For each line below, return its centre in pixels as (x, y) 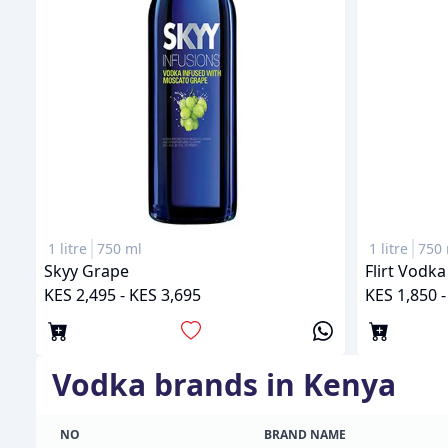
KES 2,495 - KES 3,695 (122, 295)
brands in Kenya (271, 385)
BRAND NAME (305, 435)
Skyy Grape (86, 271)
